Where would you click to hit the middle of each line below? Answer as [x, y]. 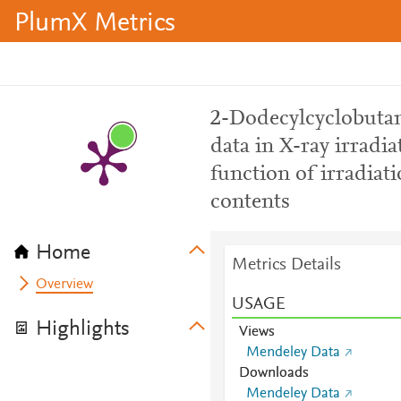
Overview [65, 285]
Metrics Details [286, 265]
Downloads [273, 373]
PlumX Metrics [95, 24]
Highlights [83, 329]
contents [250, 202]
